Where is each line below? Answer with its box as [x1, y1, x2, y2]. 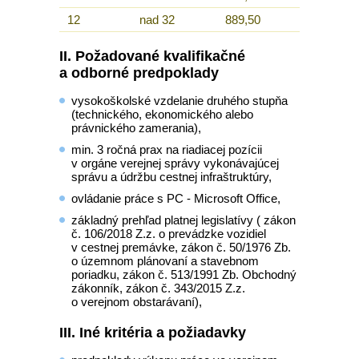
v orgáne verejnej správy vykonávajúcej [71, 156, 279, 170]
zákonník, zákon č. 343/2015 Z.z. [71, 281, 245, 295]
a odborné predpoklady [59, 65, 219, 81]
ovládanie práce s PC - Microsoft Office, [71, 192, 280, 205]
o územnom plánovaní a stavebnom [71, 254, 259, 268]
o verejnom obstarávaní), [71, 295, 202, 309]
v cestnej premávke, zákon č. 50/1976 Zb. [71, 240, 291, 254]
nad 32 [139, 13, 175, 26]
